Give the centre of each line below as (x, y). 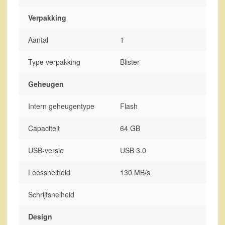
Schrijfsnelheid (51, 195)
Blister (130, 62)
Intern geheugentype (62, 106)
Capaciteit (44, 128)
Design (40, 217)
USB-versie (46, 150)
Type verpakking (54, 62)
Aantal (38, 40)
